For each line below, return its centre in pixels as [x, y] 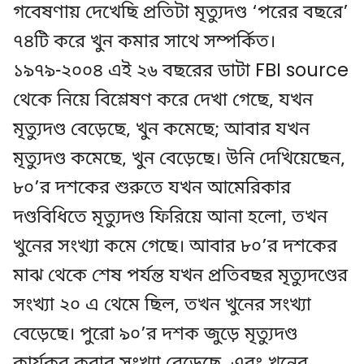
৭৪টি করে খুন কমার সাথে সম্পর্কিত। [144, 43]
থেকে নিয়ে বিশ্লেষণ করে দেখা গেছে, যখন [163, 101]
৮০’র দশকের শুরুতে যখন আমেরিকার [152, 189]
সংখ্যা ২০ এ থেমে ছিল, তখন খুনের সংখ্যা [162, 306]
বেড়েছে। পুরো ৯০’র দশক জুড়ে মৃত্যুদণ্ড [155, 335]
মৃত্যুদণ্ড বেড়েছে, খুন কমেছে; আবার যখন [161, 130]
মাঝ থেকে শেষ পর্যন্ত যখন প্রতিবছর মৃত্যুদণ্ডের [180, 277]
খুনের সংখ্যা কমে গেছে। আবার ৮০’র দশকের [175, 247]
